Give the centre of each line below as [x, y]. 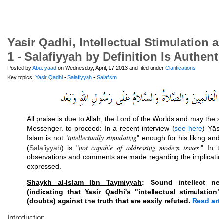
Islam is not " [47, 138]
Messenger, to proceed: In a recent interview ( [101, 128]
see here [188, 128]
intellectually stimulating [102, 138]
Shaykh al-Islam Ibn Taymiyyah [85, 182]
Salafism [107, 77]
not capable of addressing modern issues [139, 147]
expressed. [44, 166]
